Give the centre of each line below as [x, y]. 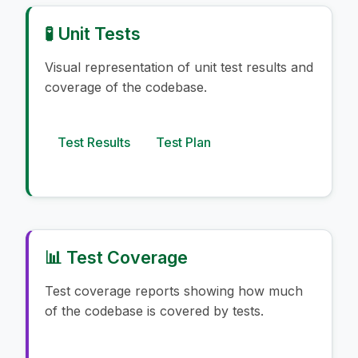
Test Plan [183, 142]
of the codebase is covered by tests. [154, 310]
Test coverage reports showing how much [174, 290]
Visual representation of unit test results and [179, 67]
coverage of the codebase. [126, 87]
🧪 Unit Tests [93, 33]
